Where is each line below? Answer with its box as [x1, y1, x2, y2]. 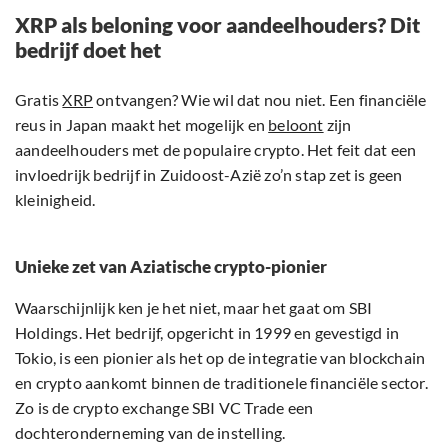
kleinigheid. [15, 190, 99, 210]
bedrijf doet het [15, 37, 161, 63]
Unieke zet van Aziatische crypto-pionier [15, 256, 327, 278]
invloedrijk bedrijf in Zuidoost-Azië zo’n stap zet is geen [15, 165, 403, 185]
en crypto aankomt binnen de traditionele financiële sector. [15, 373, 428, 393]
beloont [268, 115, 324, 135]
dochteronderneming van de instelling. [15, 423, 286, 443]
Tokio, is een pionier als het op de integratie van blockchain [15, 348, 426, 368]
